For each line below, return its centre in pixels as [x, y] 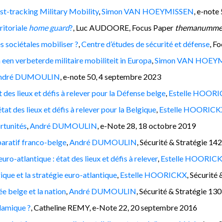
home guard [49, 27]
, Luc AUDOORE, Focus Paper [124, 27]
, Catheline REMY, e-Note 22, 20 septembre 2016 [114, 207]
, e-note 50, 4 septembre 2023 [111, 76]
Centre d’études [108, 44]
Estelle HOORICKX [153, 174]
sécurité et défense [178, 44]
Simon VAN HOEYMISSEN [148, 11]
